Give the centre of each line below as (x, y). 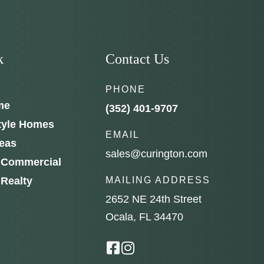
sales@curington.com (157, 154)
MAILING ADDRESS (158, 180)
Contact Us (138, 59)
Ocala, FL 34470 (145, 217)
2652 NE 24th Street (154, 199)
